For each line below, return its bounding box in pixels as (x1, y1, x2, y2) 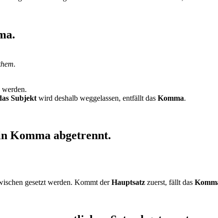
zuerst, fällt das (145, 178, 195, 187)
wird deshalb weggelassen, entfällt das (36, 94, 158, 103)
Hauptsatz (111, 178, 145, 187)
